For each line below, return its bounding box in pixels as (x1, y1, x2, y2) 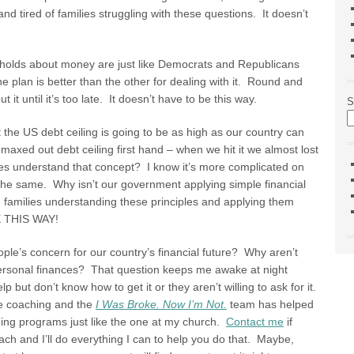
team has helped (227, 298, 314, 311)
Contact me (226, 315, 284, 328)
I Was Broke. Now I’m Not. (96, 298, 227, 311)
